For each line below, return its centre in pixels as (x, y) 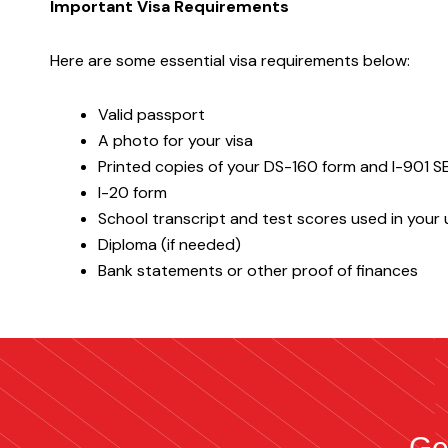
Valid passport (151, 114)
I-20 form (132, 192)
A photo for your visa (175, 140)
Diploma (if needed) (169, 244)
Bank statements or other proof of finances (258, 270)
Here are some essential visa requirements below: (230, 60)
